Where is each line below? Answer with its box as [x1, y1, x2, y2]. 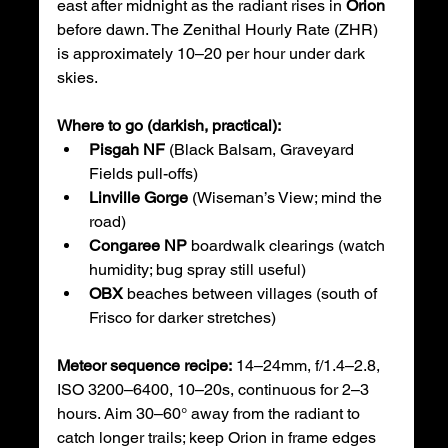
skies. [56, 68, 98, 88]
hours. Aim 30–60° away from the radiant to [56, 404, 364, 424]
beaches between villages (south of [122, 284, 381, 304]
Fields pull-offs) [88, 164, 198, 184]
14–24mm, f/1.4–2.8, [231, 356, 384, 376]
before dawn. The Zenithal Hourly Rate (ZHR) [56, 20, 382, 40]
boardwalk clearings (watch [186, 236, 389, 256]
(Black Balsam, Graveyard [164, 140, 358, 160]
